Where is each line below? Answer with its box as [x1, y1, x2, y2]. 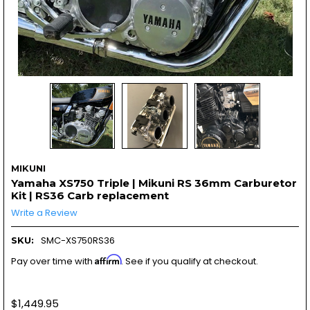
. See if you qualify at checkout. [120, 254, 258, 268]
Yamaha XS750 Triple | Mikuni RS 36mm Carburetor [10, 176, 297, 190]
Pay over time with [10, 254, 95, 268]
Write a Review [10, 206, 77, 219]
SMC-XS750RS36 [40, 233, 115, 247]
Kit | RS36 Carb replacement [10, 188, 169, 202]
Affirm [94, 253, 121, 265]
